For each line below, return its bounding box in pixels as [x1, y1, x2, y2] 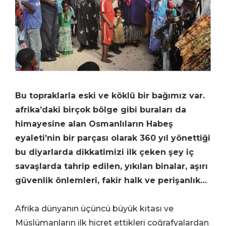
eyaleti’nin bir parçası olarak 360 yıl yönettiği [15, 133, 210, 143]
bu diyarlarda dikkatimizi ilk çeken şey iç [15, 147, 194, 157]
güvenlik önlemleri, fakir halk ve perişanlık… [15, 176, 207, 186]
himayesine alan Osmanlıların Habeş [15, 119, 173, 129]
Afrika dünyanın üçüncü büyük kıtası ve [15, 204, 174, 214]
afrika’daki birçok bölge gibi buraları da [15, 105, 186, 115]
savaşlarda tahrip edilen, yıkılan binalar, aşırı [15, 161, 208, 172]
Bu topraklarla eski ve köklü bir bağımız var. [15, 91, 205, 101]
